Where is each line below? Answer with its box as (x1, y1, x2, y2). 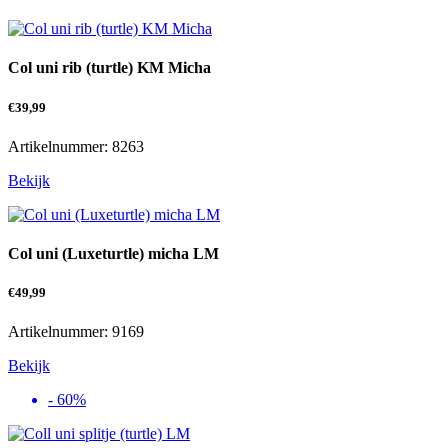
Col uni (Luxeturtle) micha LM (8, 245, 219, 263)
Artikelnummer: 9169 (8, 323, 144, 341)
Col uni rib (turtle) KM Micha (8, 59, 211, 77)
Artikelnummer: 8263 (8, 137, 144, 155)
